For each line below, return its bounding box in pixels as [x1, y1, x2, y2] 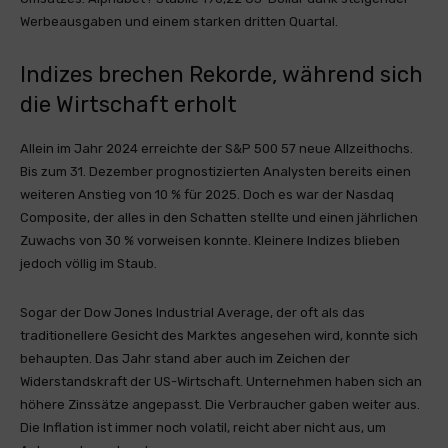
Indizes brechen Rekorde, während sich [20, 61, 423, 88]
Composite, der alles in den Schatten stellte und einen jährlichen [20, 210, 418, 225]
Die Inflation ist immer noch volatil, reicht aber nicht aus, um [20, 420, 386, 435]
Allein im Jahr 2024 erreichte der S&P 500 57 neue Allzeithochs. [20, 141, 413, 156]
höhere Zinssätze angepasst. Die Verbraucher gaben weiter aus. [20, 397, 420, 412]
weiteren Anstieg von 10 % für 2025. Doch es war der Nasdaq [20, 187, 394, 202]
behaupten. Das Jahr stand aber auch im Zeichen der [20, 351, 350, 366]
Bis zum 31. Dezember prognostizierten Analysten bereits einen [20, 164, 411, 179]
